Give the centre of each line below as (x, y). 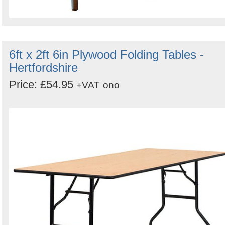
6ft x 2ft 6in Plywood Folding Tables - (106, 54)
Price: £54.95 (43, 84)
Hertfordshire (43, 67)
